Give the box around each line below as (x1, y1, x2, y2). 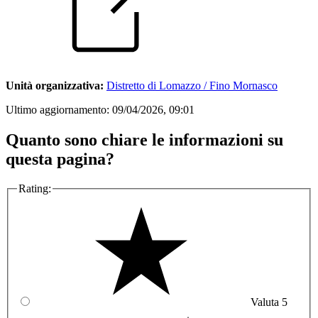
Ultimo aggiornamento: (6, 103, 112, 116)
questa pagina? (6, 149, 114, 168)
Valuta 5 (251, 296, 287, 308)
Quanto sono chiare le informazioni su (6, 130, 283, 149)
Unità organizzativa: (6, 79, 104, 92)
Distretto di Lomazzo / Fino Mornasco (106, 79, 278, 92)
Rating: (18, 182, 51, 195)
